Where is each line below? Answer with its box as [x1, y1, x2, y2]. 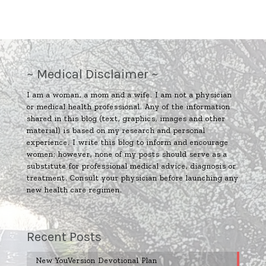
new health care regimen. [27, 185, 122, 194]
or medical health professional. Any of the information [27, 102, 230, 111]
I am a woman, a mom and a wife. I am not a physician [27, 90, 232, 99]
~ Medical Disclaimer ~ [27, 66, 159, 82]
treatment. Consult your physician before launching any [27, 173, 239, 182]
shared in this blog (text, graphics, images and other [27, 113, 226, 123]
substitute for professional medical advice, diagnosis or [27, 161, 236, 170]
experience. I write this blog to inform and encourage [27, 137, 229, 147]
